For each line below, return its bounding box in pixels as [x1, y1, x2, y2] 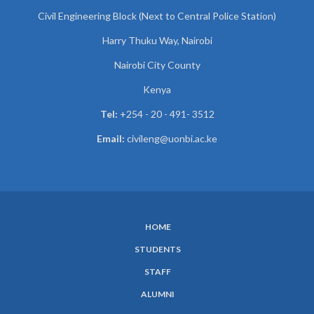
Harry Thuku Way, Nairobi [102, 34, 212, 46]
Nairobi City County [114, 58, 200, 71]
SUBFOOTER [11, 228, 118, 252]
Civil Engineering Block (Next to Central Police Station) [38, 9, 276, 22]
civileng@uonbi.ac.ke [125, 132, 217, 144]
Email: [97, 132, 125, 144]
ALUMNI [141, 288, 175, 299]
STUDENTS [135, 243, 181, 254]
